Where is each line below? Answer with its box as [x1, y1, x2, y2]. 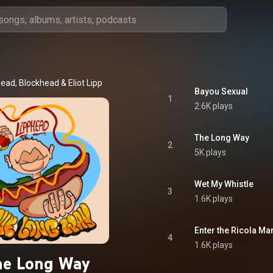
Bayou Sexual [194, 87, 248, 96]
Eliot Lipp [68, 78, 102, 88]
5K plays [194, 147, 226, 157]
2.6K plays [194, 101, 233, 111]
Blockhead [18, 78, 59, 88]
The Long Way [194, 133, 249, 143]
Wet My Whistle [194, 179, 253, 189]
